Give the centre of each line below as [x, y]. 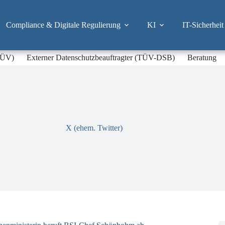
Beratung [202, 58]
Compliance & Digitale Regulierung [63, 25]
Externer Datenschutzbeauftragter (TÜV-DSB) [101, 58]
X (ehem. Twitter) [94, 128]
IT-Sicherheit [203, 25]
